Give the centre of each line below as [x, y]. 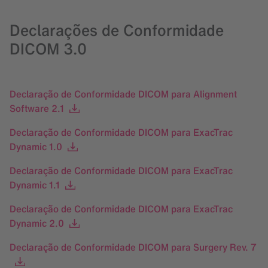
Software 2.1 [37, 108]
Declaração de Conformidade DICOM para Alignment [123, 94]
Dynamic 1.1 [35, 185]
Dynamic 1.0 [36, 147]
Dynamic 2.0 [37, 223]
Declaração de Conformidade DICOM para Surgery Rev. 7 [133, 247]
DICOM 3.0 [48, 49]
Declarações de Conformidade [117, 31]
